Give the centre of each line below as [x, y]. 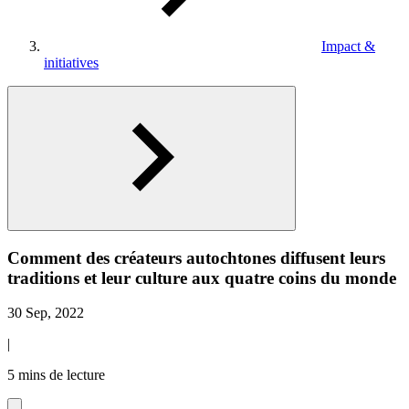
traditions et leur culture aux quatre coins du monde [202, 278]
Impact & [348, 46]
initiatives [71, 63]
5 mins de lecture [56, 375]
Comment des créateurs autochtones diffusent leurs [196, 257]
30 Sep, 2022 [46, 313]
